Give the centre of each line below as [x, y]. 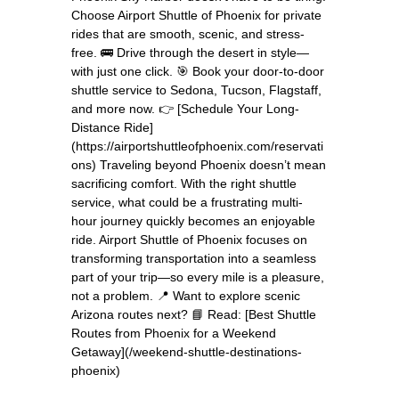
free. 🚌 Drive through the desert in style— [190, 52]
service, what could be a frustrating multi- [187, 202]
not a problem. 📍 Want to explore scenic [186, 295]
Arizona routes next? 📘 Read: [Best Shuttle [194, 314]
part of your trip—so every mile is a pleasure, [198, 277]
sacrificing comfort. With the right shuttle [184, 183]
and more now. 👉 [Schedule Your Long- [185, 108]
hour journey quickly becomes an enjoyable [193, 220]
